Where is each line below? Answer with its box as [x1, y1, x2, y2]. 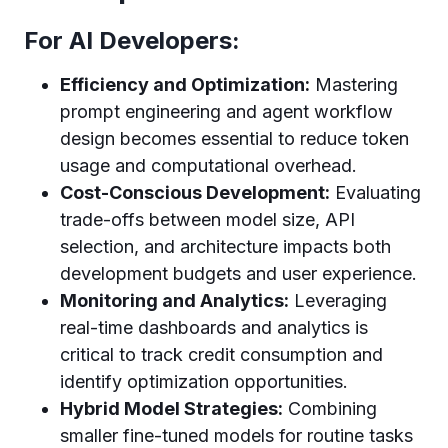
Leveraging [289, 289, 387, 311]
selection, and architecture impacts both [60, 235, 391, 257]
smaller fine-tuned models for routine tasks [60, 424, 413, 446]
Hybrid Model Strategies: [60, 397, 283, 419]
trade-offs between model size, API [60, 208, 355, 230]
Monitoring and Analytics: [60, 289, 289, 311]
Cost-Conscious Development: [60, 181, 330, 203]
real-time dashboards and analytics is [60, 316, 368, 338]
